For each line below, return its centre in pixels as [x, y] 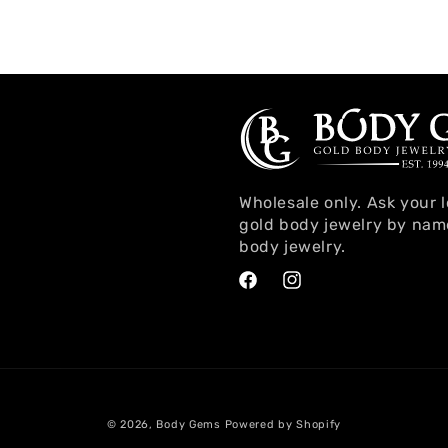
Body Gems [188, 424]
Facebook [270, 288]
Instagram [315, 288]
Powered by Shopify [283, 424]
